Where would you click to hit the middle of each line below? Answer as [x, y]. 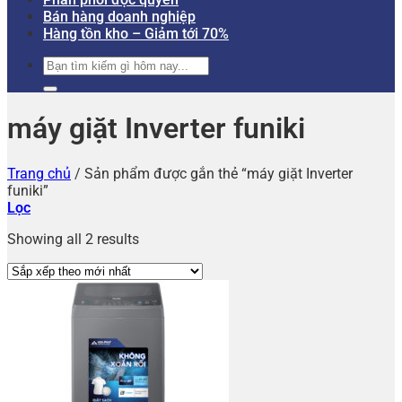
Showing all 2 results [73, 239]
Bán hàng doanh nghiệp [119, 17]
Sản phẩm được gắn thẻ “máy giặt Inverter [217, 173]
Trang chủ [39, 173]
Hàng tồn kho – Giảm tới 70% [136, 34]
